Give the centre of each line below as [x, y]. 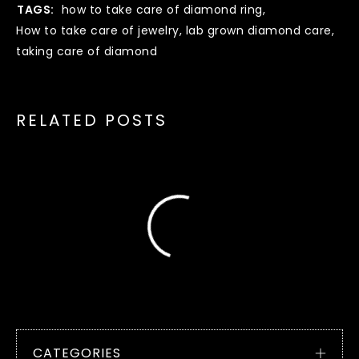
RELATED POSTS [92, 120]
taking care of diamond [87, 51]
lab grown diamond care [258, 30]
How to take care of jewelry [98, 30]
